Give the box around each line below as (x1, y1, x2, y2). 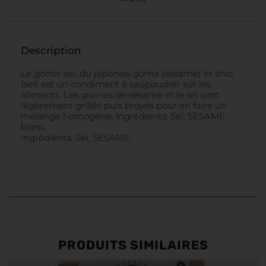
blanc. (21, 121, 47, 132)
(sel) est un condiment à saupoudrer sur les (21, 78, 211, 90)
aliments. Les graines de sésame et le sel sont (21, 89, 220, 100)
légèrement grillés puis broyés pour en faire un (21, 100, 227, 111)
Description (21, 45, 81, 56)
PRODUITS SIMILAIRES (58, 237, 208, 252)
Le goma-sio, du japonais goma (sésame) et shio (21, 68, 233, 79)
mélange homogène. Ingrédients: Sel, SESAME (21, 110, 225, 122)
